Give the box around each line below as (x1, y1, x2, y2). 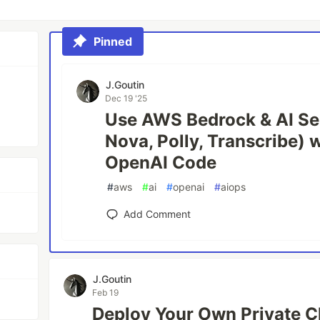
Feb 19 (92, 287, 119, 298)
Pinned (94, 34, 133, 49)
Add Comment (124, 208, 191, 220)
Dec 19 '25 (105, 93, 148, 104)
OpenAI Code (105, 152, 217, 173)
